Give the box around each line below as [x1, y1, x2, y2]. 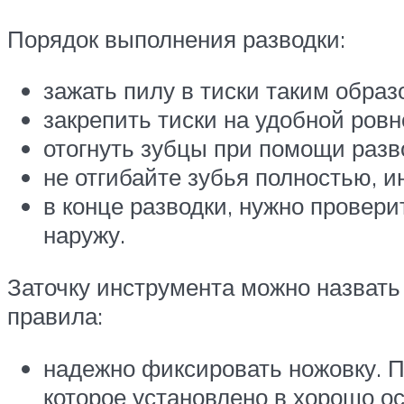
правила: [7, 300, 103, 330]
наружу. [43, 220, 132, 250]
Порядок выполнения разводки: [7, 23, 345, 53]
